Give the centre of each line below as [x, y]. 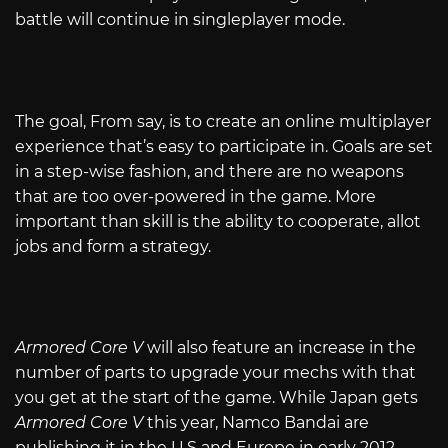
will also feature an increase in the [279, 347]
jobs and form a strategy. [113, 246]
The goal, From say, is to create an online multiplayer [223, 121]
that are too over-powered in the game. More [195, 196]
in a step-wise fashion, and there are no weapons [209, 171]
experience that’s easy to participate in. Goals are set [224, 146]
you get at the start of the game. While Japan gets [216, 397]
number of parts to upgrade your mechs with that [215, 372]
